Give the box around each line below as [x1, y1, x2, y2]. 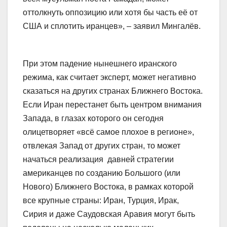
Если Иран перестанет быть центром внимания [23, 100, 202, 109]
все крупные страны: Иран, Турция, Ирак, [23, 196, 179, 205]
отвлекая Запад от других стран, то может [23, 141, 180, 150]
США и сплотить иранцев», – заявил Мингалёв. [23, 22, 201, 31]
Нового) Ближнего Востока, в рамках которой [23, 182, 194, 192]
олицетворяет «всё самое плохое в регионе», [23, 128, 194, 137]
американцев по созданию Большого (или [23, 169, 180, 178]
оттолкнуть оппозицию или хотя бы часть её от [23, 8, 198, 17]
